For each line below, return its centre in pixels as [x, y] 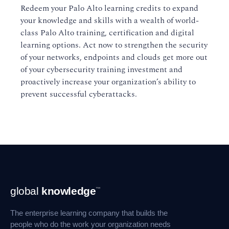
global [26, 191]
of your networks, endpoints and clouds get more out [114, 57]
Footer [24, 186]
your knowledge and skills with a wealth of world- [110, 20]
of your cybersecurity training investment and [101, 70]
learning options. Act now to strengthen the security [114, 45]
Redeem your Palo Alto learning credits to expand [109, 8]
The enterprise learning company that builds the [89, 213]
